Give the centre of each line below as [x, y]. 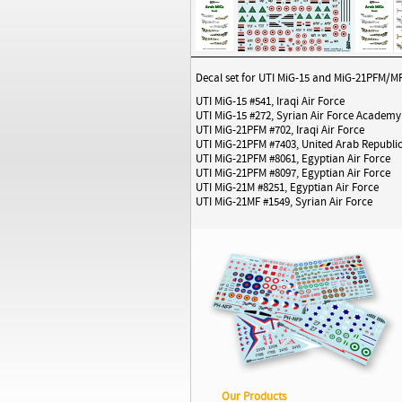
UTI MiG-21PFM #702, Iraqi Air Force [280, 130]
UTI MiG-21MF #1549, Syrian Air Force [284, 202]
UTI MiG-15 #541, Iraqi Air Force [270, 101]
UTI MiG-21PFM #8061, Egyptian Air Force [293, 159]
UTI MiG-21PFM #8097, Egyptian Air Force [293, 173]
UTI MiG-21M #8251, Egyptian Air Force [287, 188]
